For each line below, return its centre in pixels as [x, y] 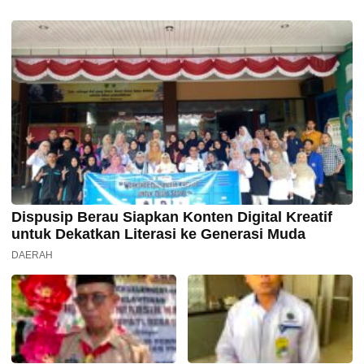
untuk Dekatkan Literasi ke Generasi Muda [158, 234]
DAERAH [32, 255]
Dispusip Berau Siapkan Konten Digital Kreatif [172, 217]
